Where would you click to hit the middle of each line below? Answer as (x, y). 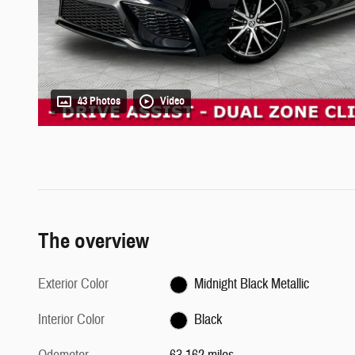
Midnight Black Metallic (251, 284)
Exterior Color (73, 284)
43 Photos (99, 101)
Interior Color (71, 320)
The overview (94, 241)
